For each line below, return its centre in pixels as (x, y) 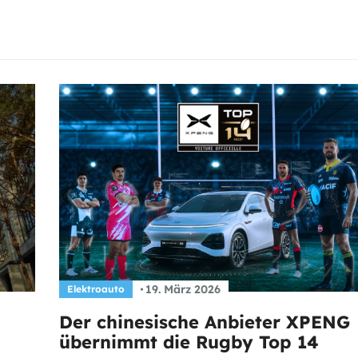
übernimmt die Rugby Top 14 (189, 342)
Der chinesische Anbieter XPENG (205, 322)
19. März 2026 (183, 290)
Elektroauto (96, 289)
